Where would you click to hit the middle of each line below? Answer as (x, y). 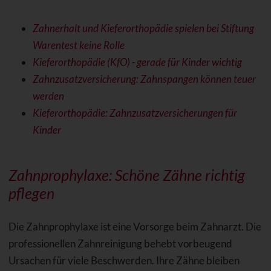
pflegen (31, 193)
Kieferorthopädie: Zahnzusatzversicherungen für (135, 113)
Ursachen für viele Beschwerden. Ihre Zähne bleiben (124, 261)
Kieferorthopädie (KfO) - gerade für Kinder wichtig (137, 62)
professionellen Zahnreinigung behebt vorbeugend (120, 244)
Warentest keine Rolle (78, 45)
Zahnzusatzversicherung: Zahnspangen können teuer (144, 79)
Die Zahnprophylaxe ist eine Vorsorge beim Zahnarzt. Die (135, 227)
